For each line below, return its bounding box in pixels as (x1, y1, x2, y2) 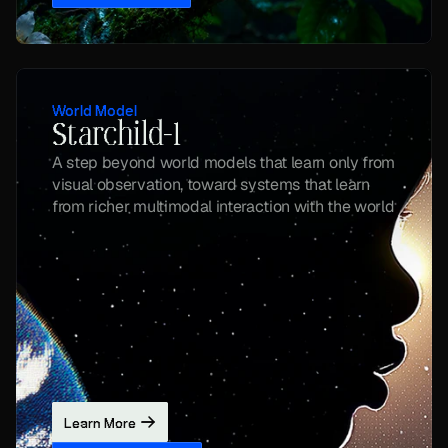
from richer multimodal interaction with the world (52, 196, 395, 217)
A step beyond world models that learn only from (52, 152, 395, 173)
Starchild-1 (52, 119, 180, 152)
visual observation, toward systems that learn (52, 174, 370, 195)
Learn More (64, 416, 136, 431)
